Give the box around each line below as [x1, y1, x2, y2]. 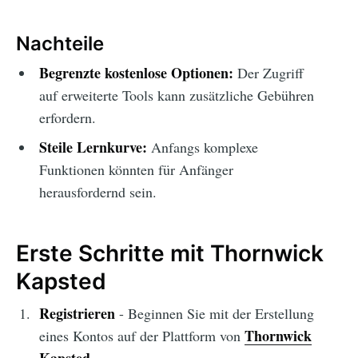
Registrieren [38, 303, 115, 324]
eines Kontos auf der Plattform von [38, 326, 245, 346]
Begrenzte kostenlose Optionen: [38, 62, 233, 83]
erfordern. [38, 107, 96, 127]
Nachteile [16, 31, 104, 55]
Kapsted [16, 267, 106, 295]
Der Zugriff [233, 62, 304, 82]
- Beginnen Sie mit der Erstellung [114, 304, 314, 324]
